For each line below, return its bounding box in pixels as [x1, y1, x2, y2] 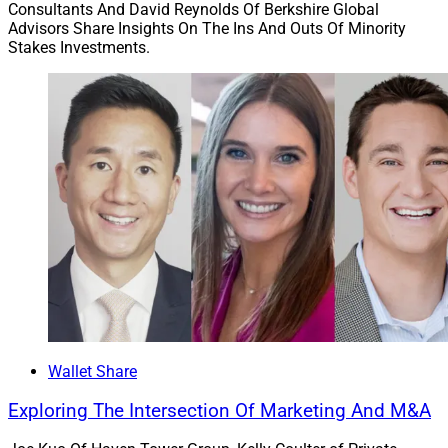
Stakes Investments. [8, 38, 150, 58]
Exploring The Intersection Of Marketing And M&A [8, 399, 431, 422]
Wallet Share [48, 361, 137, 381]
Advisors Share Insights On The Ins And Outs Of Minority [8, 19, 406, 39]
